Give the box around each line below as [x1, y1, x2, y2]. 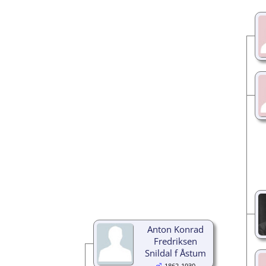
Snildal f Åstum [144, 246, 206, 259]
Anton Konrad [147, 223, 204, 235]
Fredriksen [153, 235, 197, 247]
